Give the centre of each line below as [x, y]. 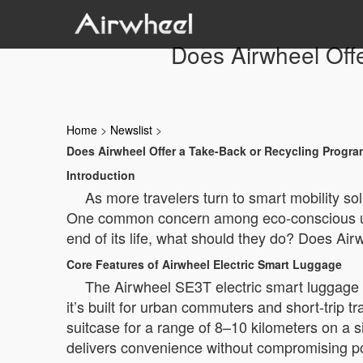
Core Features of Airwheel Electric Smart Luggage [204, 264]
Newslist [131, 130]
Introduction [101, 175]
